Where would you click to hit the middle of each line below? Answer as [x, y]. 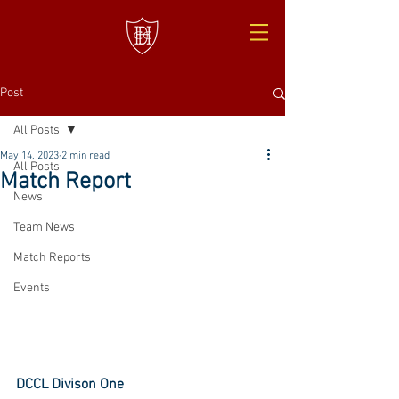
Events [32, 288]
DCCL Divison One [70, 384]
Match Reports [52, 258]
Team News [44, 228]
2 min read [85, 156]
